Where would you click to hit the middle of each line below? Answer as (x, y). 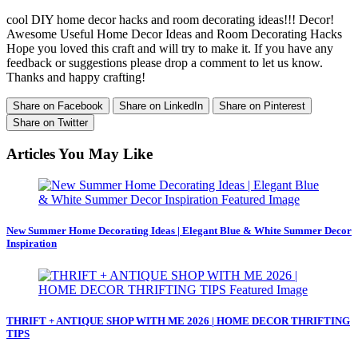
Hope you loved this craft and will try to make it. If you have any (170, 48)
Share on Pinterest (262, 105)
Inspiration (32, 244)
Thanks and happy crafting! (76, 77)
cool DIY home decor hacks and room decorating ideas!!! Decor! (170, 19)
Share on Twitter (50, 122)
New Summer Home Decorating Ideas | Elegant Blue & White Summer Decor (179, 231)
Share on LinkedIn (161, 105)
